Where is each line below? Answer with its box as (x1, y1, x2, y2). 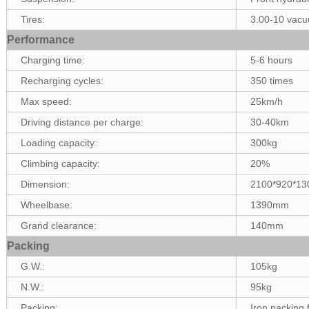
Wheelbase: (21, 199, 73, 210)
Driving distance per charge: (21, 117, 144, 128)
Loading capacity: (21, 137, 98, 148)
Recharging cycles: (21, 75, 104, 86)
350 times (250, 75, 294, 86)
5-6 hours (250, 54, 293, 66)
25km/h (250, 96, 283, 107)
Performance (7, 34, 75, 46)
